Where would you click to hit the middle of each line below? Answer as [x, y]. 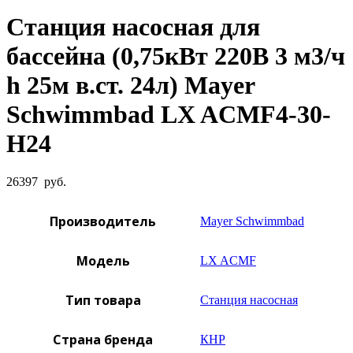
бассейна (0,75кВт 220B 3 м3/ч [176, 56]
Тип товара [103, 300]
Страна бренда [103, 340]
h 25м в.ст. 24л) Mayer [130, 85]
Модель [103, 261]
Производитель [103, 221]
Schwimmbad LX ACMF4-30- [169, 114]
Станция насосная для [133, 26]
